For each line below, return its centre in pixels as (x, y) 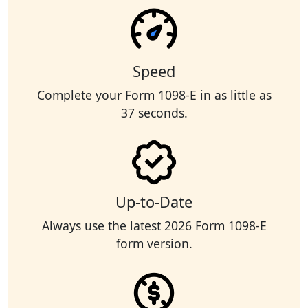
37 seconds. (154, 113)
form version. (154, 244)
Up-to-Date (154, 202)
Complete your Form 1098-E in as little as (154, 95)
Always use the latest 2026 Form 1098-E (154, 226)
